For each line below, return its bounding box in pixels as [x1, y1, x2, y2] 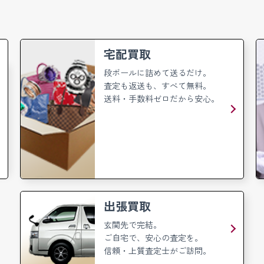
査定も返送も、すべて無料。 [104, 79, 211, 91]
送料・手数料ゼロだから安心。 [104, 92, 219, 104]
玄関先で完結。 [104, 218, 161, 230]
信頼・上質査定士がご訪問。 [104, 244, 211, 256]
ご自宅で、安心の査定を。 [104, 231, 203, 243]
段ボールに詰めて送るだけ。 [104, 66, 211, 78]
